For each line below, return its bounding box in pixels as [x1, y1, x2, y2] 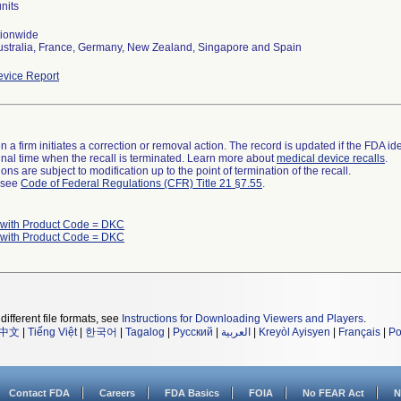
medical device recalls [277, 152, 385, 165]
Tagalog [125, 326, 165, 338]
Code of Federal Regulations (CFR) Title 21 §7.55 [21, 177, 262, 190]
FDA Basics [165, 388, 219, 398]
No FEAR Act [303, 388, 364, 398]
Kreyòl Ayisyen [259, 326, 330, 338]
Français [338, 326, 380, 338]
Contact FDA [9, 388, 70, 398]
